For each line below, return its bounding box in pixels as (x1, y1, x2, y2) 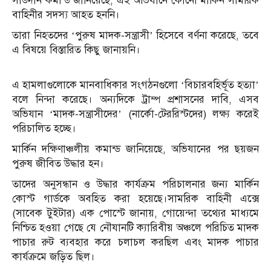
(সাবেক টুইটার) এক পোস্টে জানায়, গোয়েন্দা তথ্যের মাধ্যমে (12, 207, 259, 220)
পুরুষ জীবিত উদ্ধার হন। (12, 157, 104, 171)
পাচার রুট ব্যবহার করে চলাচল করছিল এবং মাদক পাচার (12, 236, 259, 249)
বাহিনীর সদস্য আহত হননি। (12, 8, 120, 22)
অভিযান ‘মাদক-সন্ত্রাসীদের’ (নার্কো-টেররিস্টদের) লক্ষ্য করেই (12, 108, 259, 121)
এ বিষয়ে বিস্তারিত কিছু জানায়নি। (12, 44, 140, 57)
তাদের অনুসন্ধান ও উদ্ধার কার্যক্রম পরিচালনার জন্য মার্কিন (12, 178, 259, 191)
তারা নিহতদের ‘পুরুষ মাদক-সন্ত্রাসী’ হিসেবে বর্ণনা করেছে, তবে (12, 29, 259, 42)
